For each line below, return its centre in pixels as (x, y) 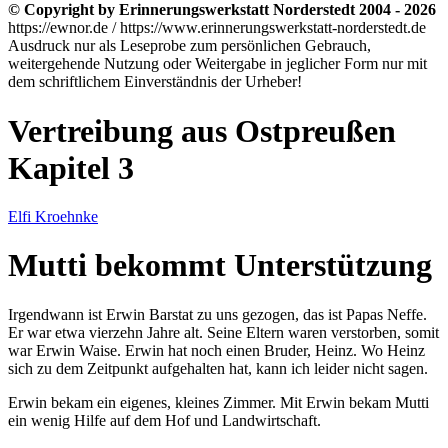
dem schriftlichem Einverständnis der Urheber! (155, 82)
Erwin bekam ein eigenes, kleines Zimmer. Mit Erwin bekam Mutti (218, 402)
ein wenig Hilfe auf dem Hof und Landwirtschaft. (164, 420)
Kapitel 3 (71, 167)
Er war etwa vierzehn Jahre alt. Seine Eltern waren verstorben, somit (223, 332)
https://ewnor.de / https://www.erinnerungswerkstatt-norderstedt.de (217, 28)
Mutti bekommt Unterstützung (220, 265)
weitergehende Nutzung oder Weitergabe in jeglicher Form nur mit (217, 64)
